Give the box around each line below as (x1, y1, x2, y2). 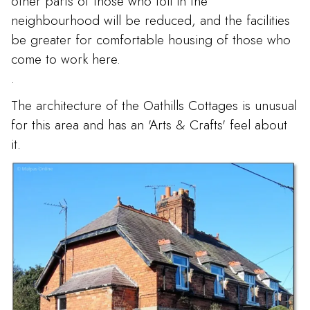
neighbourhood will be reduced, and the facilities (11, 10, 290, 30)
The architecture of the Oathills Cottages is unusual (11, 95, 297, 116)
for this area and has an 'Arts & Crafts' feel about (11, 115, 287, 135)
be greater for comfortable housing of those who (11, 29, 291, 49)
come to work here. (11, 48, 120, 69)
